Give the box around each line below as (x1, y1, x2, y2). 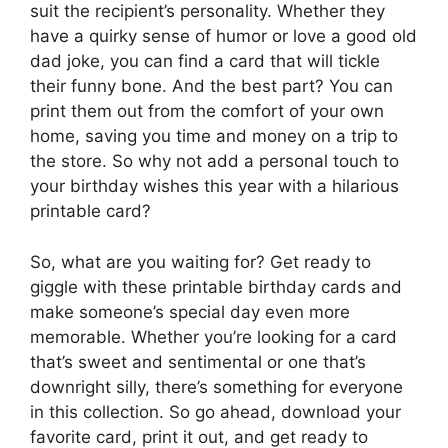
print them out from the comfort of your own (30, 101, 384, 122)
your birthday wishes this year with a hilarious (30, 176, 399, 197)
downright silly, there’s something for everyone (30, 376, 403, 397)
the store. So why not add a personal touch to (30, 151, 399, 172)
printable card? (30, 201, 151, 222)
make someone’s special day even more (30, 301, 350, 322)
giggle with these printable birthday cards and (30, 276, 402, 297)
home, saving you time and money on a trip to (30, 126, 398, 147)
